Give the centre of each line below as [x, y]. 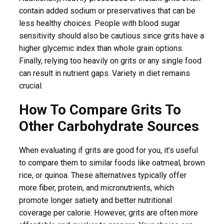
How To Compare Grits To [100, 109]
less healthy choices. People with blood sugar [99, 23]
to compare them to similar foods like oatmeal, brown [112, 162]
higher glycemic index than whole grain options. [101, 48]
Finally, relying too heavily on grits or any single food [110, 61]
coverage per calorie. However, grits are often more [108, 212]
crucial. [31, 86]
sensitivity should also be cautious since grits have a [111, 36]
